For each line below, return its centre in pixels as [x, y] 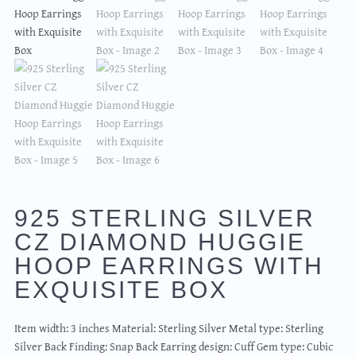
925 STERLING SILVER [165, 219]
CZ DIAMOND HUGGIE [160, 242]
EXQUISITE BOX [121, 290]
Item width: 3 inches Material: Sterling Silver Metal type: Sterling [168, 327]
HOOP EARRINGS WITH [169, 266]
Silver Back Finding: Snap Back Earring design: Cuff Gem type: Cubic [173, 346]
